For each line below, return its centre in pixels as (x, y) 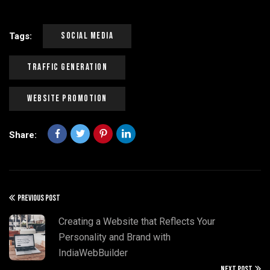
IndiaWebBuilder (93, 253)
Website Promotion (67, 99)
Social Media (87, 36)
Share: (23, 135)
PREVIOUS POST (39, 198)
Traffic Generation (67, 67)
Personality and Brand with (115, 237)
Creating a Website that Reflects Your (137, 221)
